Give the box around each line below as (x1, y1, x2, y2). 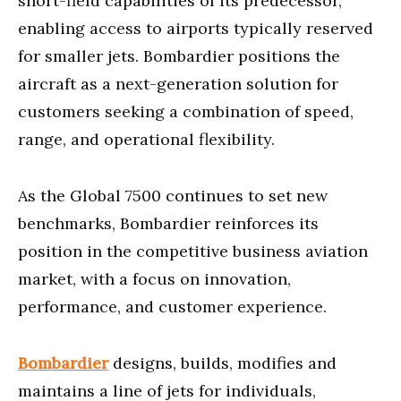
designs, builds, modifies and (108, 352, 337, 373)
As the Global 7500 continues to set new (18, 184, 328, 206)
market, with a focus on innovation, (18, 268, 291, 289)
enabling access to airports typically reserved (18, 17, 373, 38)
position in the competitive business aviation (18, 240, 368, 261)
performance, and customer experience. (18, 295, 327, 317)
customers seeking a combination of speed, (18, 100, 354, 122)
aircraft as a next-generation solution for (18, 73, 338, 94)
